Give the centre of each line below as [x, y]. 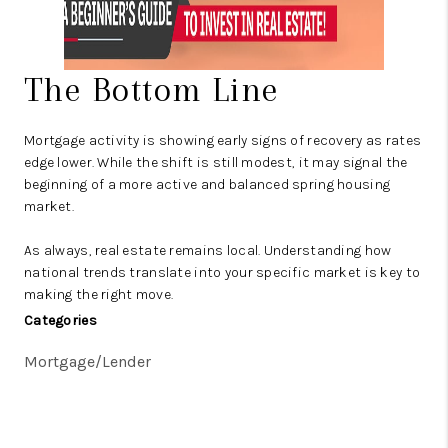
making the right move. [99, 294]
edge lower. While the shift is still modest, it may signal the [216, 162]
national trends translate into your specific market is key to [222, 272]
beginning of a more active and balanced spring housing [207, 184]
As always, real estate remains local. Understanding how [208, 250]
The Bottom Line [152, 89]
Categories [60, 320]
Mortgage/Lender [87, 361]
